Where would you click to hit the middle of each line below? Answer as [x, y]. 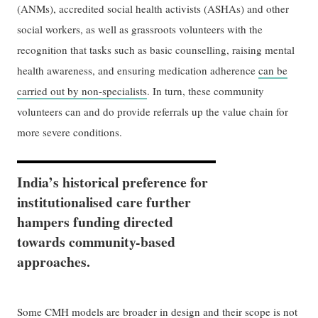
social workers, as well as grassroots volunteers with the [140, 29]
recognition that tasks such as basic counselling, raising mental [156, 49]
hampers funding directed [95, 221]
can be [273, 70]
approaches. [54, 261]
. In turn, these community [206, 91]
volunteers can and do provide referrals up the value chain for [153, 111]
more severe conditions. [70, 132]
